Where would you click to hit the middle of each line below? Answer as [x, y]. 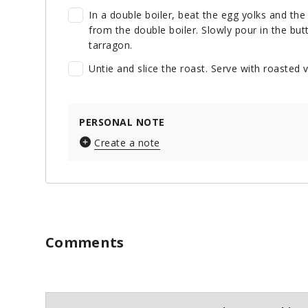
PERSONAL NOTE [122, 122]
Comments [85, 243]
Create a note [127, 143]
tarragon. [111, 45]
